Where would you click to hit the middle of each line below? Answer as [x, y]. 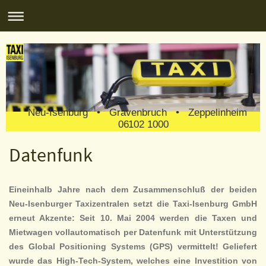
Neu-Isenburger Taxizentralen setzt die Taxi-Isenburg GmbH [133, 204]
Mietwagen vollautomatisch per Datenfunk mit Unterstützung [133, 232]
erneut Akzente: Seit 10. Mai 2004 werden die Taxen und [133, 218]
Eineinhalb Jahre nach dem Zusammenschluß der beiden [133, 190]
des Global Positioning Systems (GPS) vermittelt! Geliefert [133, 247]
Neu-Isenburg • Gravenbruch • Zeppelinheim [142, 113]
